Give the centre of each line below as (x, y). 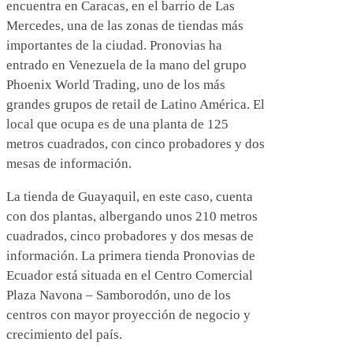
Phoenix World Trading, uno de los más (116, 84)
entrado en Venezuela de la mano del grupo (126, 65)
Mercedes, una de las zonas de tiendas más (125, 25)
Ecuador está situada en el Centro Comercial (130, 275)
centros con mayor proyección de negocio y (128, 314)
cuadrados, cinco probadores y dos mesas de (130, 236)
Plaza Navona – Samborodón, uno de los (119, 295)
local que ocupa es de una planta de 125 (117, 124)
